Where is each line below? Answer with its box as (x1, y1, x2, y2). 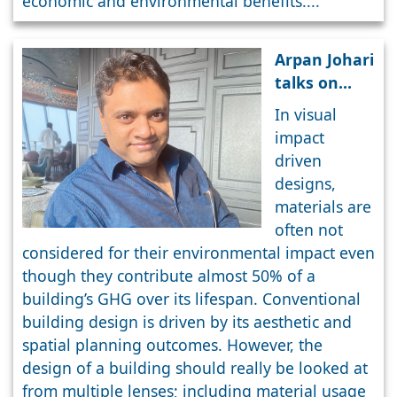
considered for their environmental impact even (22, 242, 375, 264)
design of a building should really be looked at (22, 357, 368, 379)
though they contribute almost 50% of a (22, 265, 315, 287)
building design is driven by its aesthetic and (22, 311, 352, 333)
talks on (275, 72, 339, 94)
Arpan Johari (275, 49, 374, 71)
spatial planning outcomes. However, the (22, 334, 323, 356)
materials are (275, 196, 371, 218)
